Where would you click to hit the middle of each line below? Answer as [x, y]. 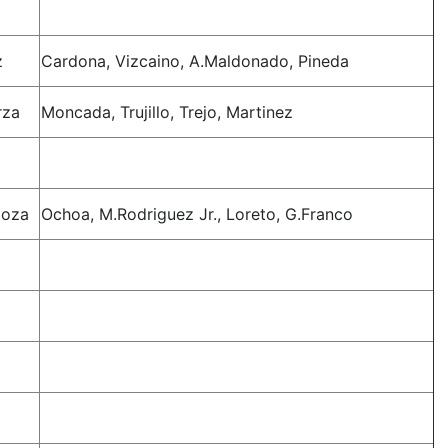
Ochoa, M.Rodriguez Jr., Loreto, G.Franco [197, 214]
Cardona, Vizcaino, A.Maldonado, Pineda [195, 61]
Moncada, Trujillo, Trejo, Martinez [167, 112]
